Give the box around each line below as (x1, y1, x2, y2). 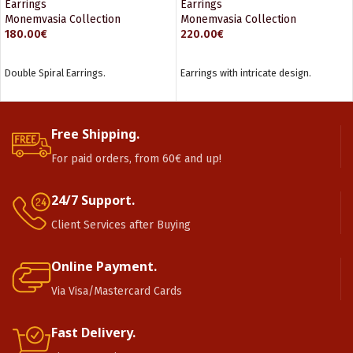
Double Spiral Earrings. (5, 67, 106, 79)
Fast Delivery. (51, 324, 136, 341)
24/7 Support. (51, 191, 135, 209)
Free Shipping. (51, 125, 139, 143)
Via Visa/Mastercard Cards (51, 284, 182, 298)
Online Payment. (51, 258, 157, 275)
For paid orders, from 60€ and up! (51, 152, 221, 165)
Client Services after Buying (51, 218, 191, 232)
